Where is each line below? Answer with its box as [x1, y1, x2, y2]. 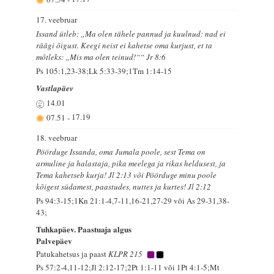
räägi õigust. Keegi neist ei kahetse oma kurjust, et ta [36, 40, 213, 51]
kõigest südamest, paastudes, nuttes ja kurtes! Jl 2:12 [36, 181, 212, 193]
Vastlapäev [36, 83, 74, 94]
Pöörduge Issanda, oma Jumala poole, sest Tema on [36, 146, 206, 158]
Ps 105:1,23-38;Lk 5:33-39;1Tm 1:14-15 [36, 65, 172, 77]
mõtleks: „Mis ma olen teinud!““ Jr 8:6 [36, 51, 166, 63]
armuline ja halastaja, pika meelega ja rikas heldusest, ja [36, 158, 226, 169]
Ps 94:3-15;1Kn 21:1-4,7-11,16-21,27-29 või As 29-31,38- [36, 195, 230, 207]
